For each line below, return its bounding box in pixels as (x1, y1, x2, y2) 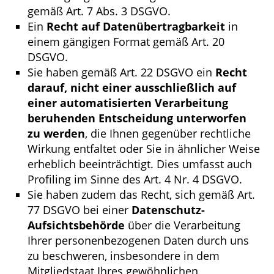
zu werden (28, 126, 85, 141)
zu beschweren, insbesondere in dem (28, 248, 220, 264)
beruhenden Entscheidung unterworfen (28, 111, 246, 126)
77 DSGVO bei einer (28, 202, 131, 218)
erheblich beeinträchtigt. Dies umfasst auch (28, 157, 252, 172)
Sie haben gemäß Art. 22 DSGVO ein (28, 65, 215, 80)
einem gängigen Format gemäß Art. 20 (28, 34, 224, 50)
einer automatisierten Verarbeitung (28, 95, 228, 111)
